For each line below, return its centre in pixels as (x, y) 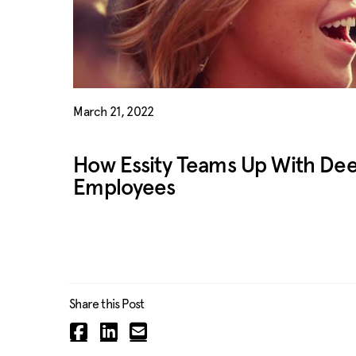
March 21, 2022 (114, 112)
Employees (124, 188)
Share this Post (107, 304)
